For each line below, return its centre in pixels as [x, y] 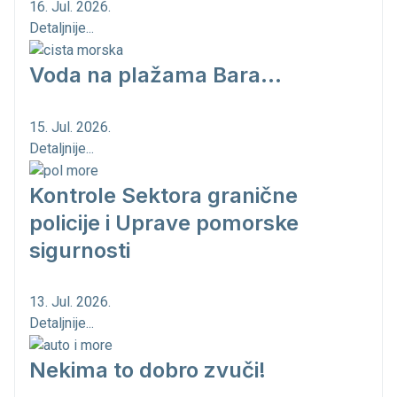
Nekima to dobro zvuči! [148, 370]
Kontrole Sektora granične [163, 195]
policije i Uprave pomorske [164, 222]
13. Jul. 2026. [70, 302]
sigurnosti [80, 250]
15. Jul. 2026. [70, 127]
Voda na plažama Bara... [156, 74]
